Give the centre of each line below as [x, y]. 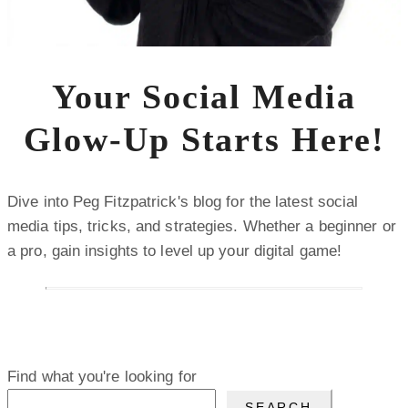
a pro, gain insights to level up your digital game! [175, 251]
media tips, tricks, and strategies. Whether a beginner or [202, 227]
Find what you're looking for [102, 377]
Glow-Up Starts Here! [204, 139]
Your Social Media [204, 96]
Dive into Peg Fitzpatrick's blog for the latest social [183, 202]
